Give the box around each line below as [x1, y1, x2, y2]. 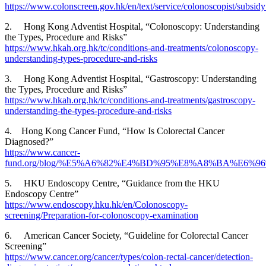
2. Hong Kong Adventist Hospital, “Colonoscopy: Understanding [5, 21, 259, 32]
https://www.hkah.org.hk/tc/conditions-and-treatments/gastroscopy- [5, 95, 255, 106]
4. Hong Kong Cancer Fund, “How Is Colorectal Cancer [5, 126, 224, 137]
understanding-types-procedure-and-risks [5, 53, 157, 64]
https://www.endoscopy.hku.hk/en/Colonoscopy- [5, 199, 188, 210]
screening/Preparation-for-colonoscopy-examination [5, 210, 198, 221]
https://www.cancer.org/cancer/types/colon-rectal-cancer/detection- [5, 252, 253, 262]
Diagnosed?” [5, 137, 53, 147]
